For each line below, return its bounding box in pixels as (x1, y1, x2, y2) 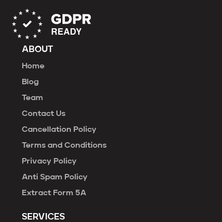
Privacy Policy (22, 157, 77, 166)
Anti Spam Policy (22, 173, 88, 181)
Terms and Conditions (22, 141, 107, 150)
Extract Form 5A (22, 189, 86, 197)
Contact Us (22, 110, 65, 118)
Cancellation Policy (22, 125, 97, 134)
